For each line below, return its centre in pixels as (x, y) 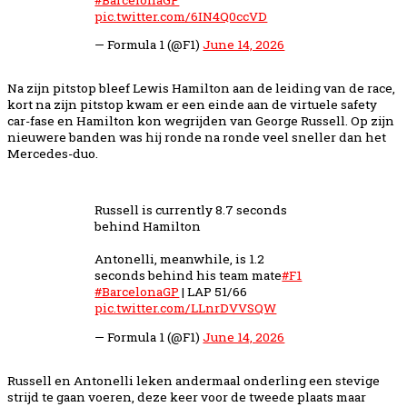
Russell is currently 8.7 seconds (191, 210)
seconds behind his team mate (189, 275)
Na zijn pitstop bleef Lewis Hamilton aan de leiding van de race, (201, 89)
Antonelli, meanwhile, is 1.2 (180, 259)
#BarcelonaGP (137, 292)
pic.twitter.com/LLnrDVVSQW (186, 308)
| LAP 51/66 (213, 292)
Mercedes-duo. (53, 154)
